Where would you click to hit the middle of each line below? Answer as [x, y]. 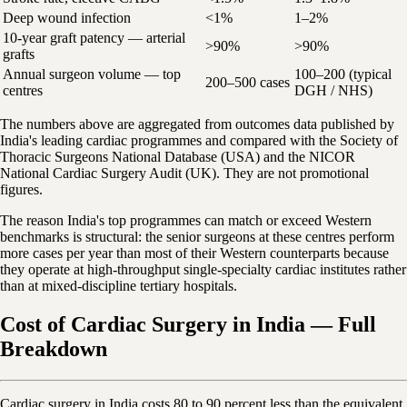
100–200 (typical [343, 74]
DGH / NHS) [333, 90]
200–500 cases [248, 82]
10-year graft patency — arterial [94, 37]
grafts [19, 54]
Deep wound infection [67, 17]
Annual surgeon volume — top [92, 74]
